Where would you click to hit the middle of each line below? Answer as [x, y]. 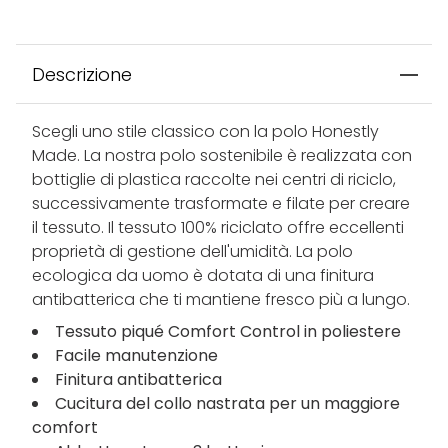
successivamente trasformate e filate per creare [221, 204]
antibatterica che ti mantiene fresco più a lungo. [221, 300]
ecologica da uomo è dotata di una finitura [203, 276]
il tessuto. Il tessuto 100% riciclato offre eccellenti [218, 228]
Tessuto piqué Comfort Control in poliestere [228, 332]
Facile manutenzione [136, 356]
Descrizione [82, 75]
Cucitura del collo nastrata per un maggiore [227, 404]
